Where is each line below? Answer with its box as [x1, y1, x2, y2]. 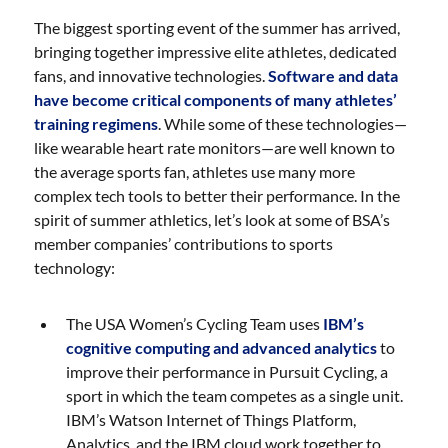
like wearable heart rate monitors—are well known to [34, 138, 396, 157]
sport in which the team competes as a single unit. [66, 386, 404, 405]
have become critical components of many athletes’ [34, 90, 398, 109]
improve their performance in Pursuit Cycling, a [66, 362, 389, 381]
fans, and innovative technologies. [34, 66, 269, 85]
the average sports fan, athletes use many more [34, 162, 356, 181]
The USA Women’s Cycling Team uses [66, 314, 324, 333]
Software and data [268, 66, 399, 85]
